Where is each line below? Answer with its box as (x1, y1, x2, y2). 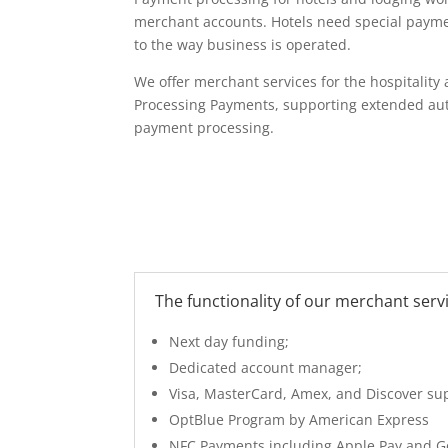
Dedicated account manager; (169, 358, 363, 378)
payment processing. (134, 117, 275, 137)
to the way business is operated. (134, 34, 352, 54)
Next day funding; (169, 332, 290, 352)
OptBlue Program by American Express (169, 410, 430, 430)
